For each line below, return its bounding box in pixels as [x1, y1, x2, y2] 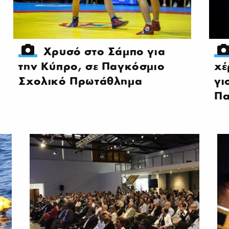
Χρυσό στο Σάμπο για [43, 44, 166, 59]
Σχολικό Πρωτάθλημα [18, 74, 143, 88]
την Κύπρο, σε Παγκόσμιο [18, 59, 165, 74]
